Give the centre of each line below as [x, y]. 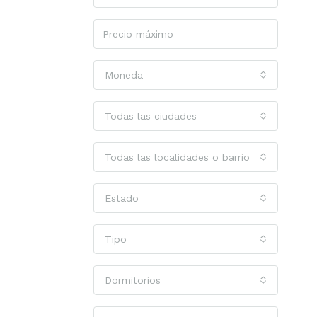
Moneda [124, 75]
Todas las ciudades [151, 116]
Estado [122, 198]
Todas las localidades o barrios [180, 157]
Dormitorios [133, 280]
